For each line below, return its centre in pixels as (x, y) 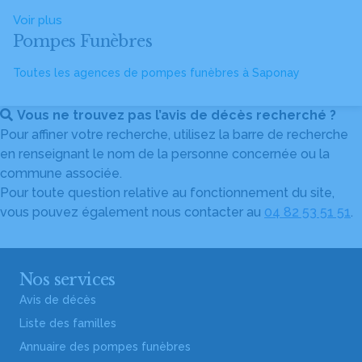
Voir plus (38, 20)
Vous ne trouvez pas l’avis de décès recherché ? (177, 115)
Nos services (67, 280)
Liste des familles (68, 323)
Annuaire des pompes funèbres (105, 347)
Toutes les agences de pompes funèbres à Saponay (156, 73)
